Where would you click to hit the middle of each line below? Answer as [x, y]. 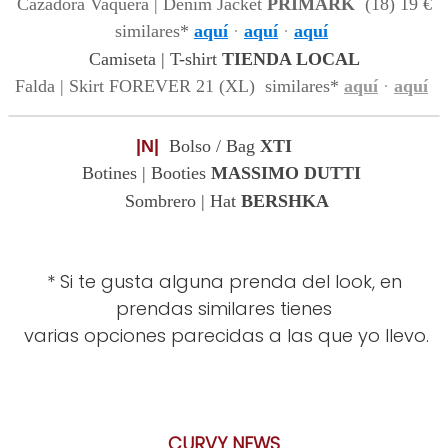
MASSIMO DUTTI [286, 173]
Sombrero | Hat [180, 201]
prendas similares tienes [224, 309]
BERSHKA [284, 201]
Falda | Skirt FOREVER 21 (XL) [137, 86]
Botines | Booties [144, 173]
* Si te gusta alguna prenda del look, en [224, 282]
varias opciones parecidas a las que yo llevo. [224, 336]
